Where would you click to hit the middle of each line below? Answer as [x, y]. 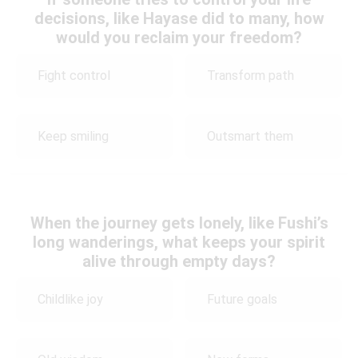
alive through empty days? [179, 261]
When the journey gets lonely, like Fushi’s [179, 223]
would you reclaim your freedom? [179, 37]
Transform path [251, 76]
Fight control [74, 76]
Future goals [243, 300]
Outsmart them [251, 137]
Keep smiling [73, 137]
